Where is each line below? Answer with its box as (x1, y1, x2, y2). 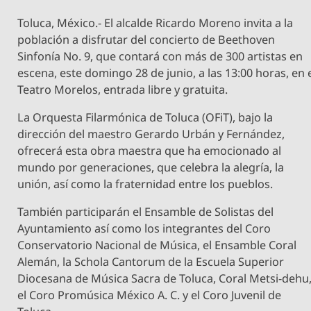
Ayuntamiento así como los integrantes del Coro (17, 221, 271, 237)
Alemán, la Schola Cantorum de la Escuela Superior (17, 254, 285, 270)
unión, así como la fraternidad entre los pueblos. (17, 176, 274, 192)
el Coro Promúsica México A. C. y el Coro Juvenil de (17, 287, 282, 303)
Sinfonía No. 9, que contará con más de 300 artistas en (17, 48, 303, 64)
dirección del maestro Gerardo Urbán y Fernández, (17, 126, 285, 142)
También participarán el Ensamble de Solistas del (17, 204, 274, 220)
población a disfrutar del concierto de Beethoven (17, 31, 276, 47)
